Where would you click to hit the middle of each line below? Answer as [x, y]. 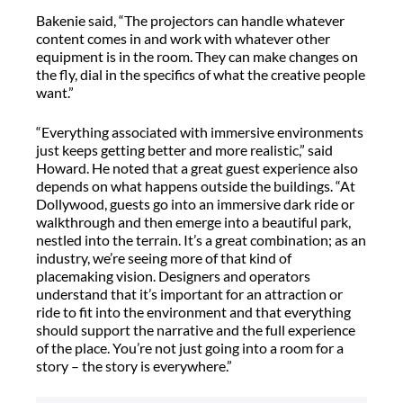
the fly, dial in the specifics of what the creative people [201, 74]
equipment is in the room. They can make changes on [197, 56]
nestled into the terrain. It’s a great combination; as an [201, 239]
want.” [56, 92]
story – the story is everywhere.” [137, 365]
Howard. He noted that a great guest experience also [197, 167]
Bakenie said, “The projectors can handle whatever [190, 20]
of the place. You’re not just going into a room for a [190, 347]
